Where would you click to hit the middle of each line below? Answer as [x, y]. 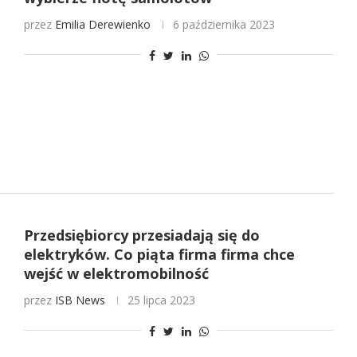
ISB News [80, 300]
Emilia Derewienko [102, 25]
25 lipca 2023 [161, 300]
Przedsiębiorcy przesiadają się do [141, 235]
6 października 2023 [224, 25]
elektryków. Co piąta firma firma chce [159, 254]
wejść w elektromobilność [116, 273]
